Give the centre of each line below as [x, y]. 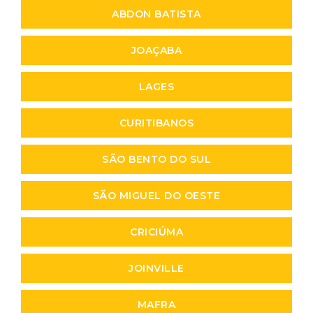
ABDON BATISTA [156, 14]
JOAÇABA [156, 50]
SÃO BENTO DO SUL [156, 159]
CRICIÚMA [156, 232]
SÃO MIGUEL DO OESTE [156, 195]
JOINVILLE [156, 268]
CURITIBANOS [156, 123]
